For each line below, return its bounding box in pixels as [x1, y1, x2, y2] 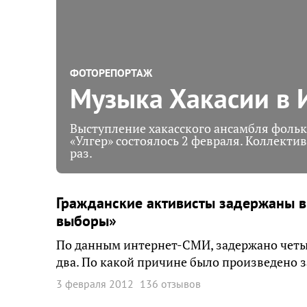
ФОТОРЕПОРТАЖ [70, 66, 152, 79]
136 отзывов [140, 276, 201, 291]
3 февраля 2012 [56, 276, 134, 291]
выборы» [56, 211, 116, 230]
